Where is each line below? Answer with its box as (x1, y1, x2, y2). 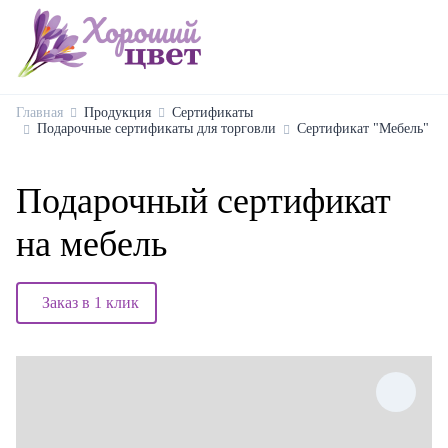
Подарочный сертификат (16, 181, 391, 221)
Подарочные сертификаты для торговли (37, 121, 276, 136)
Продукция (84, 105, 151, 120)
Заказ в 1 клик (42, 294, 139, 311)
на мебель (16, 224, 167, 264)
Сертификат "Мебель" (297, 121, 429, 136)
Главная (16, 105, 63, 120)
